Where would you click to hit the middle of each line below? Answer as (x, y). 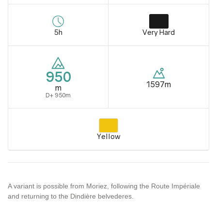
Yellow (108, 136)
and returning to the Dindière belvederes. (71, 196)
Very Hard (159, 32)
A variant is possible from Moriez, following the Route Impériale (104, 186)
